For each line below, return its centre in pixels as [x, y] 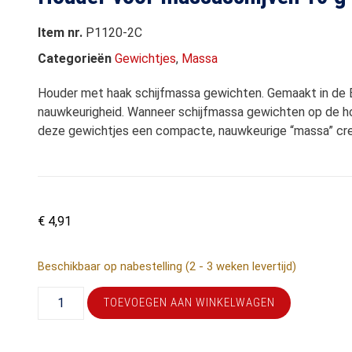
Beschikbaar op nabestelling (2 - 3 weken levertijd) [167, 267]
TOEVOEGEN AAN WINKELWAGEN [189, 302]
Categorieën [75, 59]
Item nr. [62, 33]
